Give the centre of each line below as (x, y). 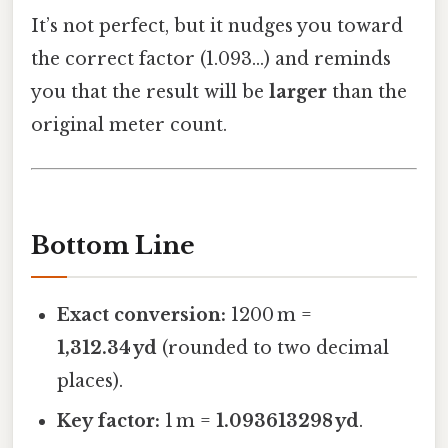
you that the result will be (150, 91)
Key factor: (109, 420)
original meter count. (129, 124)
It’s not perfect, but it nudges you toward (217, 25)
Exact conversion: (142, 314)
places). (90, 380)
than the (367, 91)
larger (298, 91)
